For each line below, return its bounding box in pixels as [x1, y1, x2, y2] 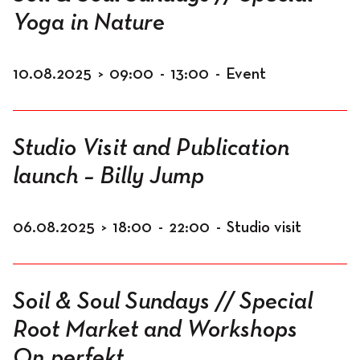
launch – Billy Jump [13, 165, 204, 189]
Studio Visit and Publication [13, 137, 289, 161]
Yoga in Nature [13, 11, 165, 35]
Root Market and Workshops [13, 318, 297, 342]
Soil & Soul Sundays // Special [13, 290, 313, 314]
